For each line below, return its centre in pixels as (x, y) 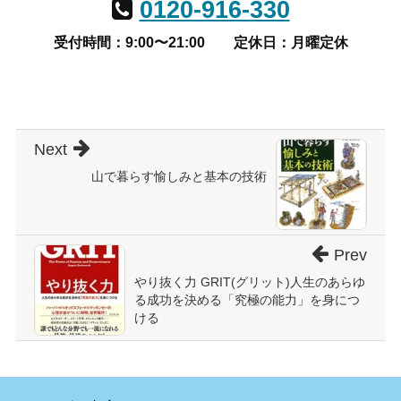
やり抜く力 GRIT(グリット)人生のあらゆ (249, 282)
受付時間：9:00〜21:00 (129, 43)
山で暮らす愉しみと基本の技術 (179, 177)
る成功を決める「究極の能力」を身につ (247, 300)
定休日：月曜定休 (290, 43)
